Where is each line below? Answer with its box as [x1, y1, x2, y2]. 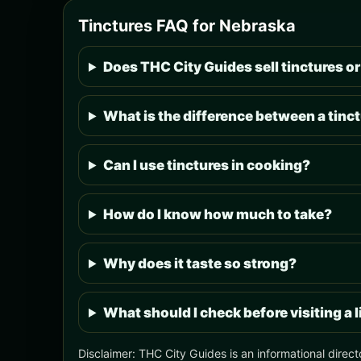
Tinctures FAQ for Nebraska [78, 16, 296, 35]
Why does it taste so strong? [103, 255, 297, 272]
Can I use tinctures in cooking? [103, 157, 311, 173]
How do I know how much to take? [103, 206, 333, 222]
